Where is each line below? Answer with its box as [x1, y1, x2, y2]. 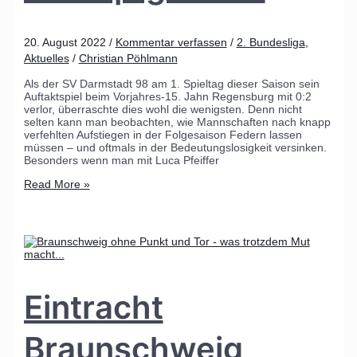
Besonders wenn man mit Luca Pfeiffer [23, 154, 219, 167]
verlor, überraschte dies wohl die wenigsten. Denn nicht [23, 103, 302, 116]
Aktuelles [23, 52, 69, 65]
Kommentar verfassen [115, 36, 227, 49]
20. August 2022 [23, 36, 109, 49]
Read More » [23, 178, 90, 191]
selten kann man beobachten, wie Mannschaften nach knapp [23, 116, 331, 129]
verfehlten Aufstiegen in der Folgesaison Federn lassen [23, 128, 302, 142]
